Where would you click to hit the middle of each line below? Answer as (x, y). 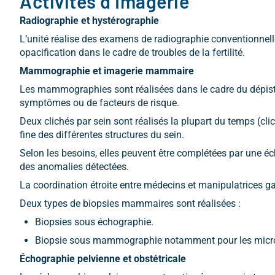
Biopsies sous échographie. (94, 222)
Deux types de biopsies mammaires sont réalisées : (130, 203)
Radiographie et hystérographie (89, 21)
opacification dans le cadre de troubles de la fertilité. (132, 52)
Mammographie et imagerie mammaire (107, 71)
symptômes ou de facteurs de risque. (99, 103)
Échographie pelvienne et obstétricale (103, 259)
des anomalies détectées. (74, 167)
